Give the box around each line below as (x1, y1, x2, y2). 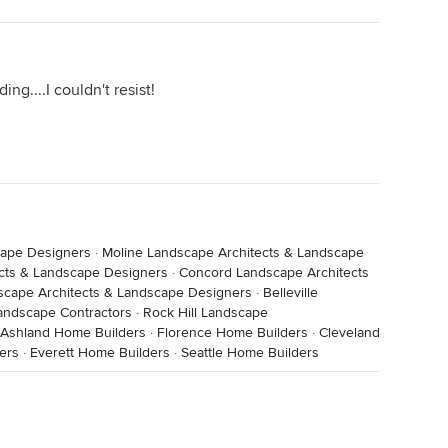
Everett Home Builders (30, 344, 170, 361)
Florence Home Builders (157, 324, 308, 341)
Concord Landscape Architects (179, 264, 369, 281)
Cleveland (319, 324, 380, 341)
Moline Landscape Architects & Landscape (102, 244, 364, 261)
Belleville (263, 284, 318, 301)
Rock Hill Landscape (143, 304, 268, 321)
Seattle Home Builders (181, 344, 319, 361)
